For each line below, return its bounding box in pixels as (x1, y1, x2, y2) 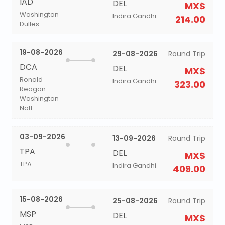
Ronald (19, 75, 43, 84)
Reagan (19, 84, 46, 94)
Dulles (19, 19, 39, 29)
